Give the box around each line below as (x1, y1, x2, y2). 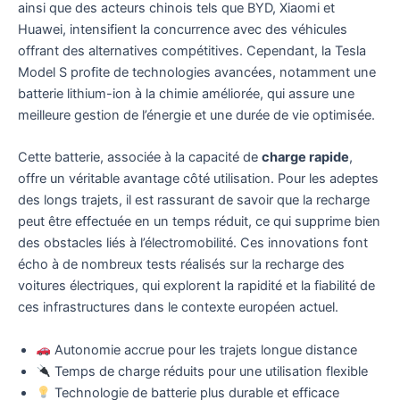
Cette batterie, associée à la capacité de (18, 149, 262, 166)
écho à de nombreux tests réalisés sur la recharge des (18, 256, 345, 273)
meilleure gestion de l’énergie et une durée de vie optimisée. (18, 106, 375, 123)
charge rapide (262, 149, 349, 166)
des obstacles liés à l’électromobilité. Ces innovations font (18, 235, 368, 252)
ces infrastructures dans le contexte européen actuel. (18, 299, 338, 316)
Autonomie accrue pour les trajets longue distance (50, 341, 357, 358)
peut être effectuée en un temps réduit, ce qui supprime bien (18, 213, 380, 230)
